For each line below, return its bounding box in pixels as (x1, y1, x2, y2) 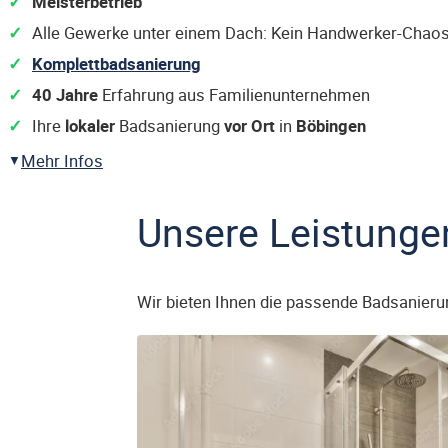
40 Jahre (32, 83, 98, 106)
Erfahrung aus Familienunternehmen (98, 83, 370, 106)
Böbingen (296, 114, 366, 137)
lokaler (65, 114, 115, 137)
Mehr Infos (21, 149, 103, 172)
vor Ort (224, 114, 275, 137)
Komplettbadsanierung (32, 52, 201, 75)
